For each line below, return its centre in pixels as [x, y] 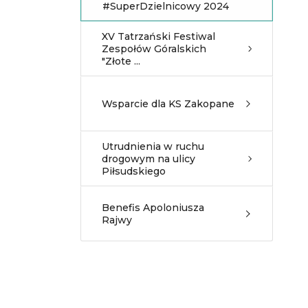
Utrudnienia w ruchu [153, 146]
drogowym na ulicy [148, 159]
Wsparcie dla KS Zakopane [168, 104]
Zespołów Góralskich [154, 49]
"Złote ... [121, 61]
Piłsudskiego [134, 171]
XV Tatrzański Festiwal [158, 36]
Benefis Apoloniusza [153, 208]
